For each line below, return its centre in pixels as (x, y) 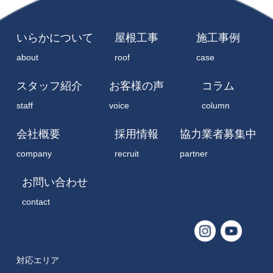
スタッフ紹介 (49, 86)
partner (194, 153)
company (34, 153)
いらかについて (55, 37)
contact (36, 201)
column (216, 105)
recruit (127, 153)
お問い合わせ (55, 182)
